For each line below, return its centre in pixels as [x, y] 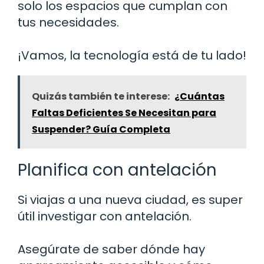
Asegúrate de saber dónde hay [111, 249]
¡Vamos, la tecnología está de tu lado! [132, 55]
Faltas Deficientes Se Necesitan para [124, 113]
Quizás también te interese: [101, 96]
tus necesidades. [68, 22]
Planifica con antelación [117, 170]
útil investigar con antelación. [105, 216]
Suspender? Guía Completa [101, 129]
